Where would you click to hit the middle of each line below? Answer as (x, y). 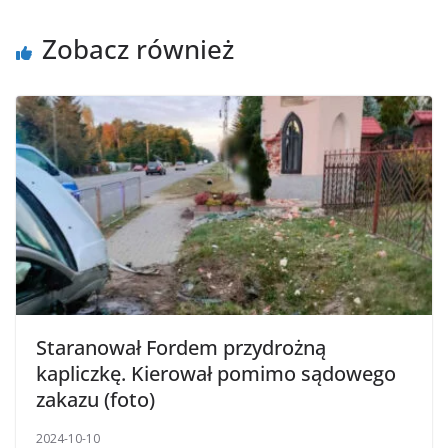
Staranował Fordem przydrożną (181, 347)
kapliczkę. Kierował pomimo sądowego (216, 373)
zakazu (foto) (95, 399)
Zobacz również (138, 48)
